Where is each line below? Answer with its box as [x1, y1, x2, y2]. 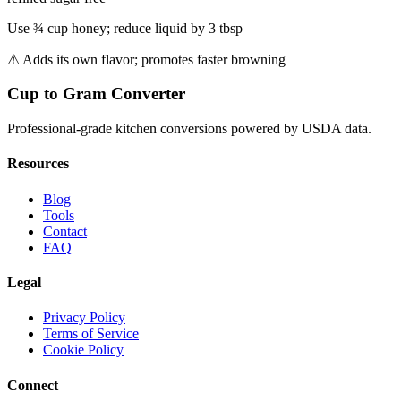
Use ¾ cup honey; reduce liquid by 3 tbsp [7, 20, 243, 36]
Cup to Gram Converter [7, 84, 185, 104]
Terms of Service [43, 326, 139, 342]
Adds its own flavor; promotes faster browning [22, 51, 286, 67]
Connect [7, 377, 58, 393]
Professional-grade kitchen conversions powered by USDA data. [7, 121, 371, 137]
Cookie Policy [43, 342, 124, 358]
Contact [43, 223, 87, 239]
